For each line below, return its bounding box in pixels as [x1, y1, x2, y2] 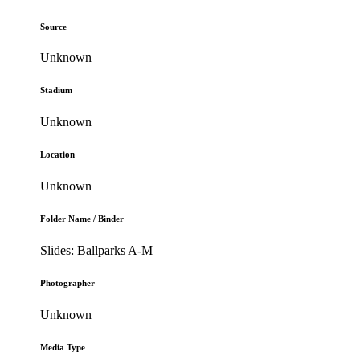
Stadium [40, 85, 73, 96]
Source [40, 21, 67, 31]
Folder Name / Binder [40, 214, 125, 224]
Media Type [40, 342, 86, 353]
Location [40, 149, 76, 160]
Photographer [40, 278, 96, 288]
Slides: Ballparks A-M [40, 243, 153, 258]
